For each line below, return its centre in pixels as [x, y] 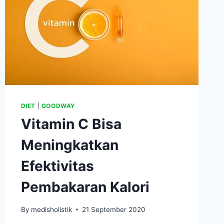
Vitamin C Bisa [71, 124]
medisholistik [51, 209]
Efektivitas [57, 166]
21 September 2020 [113, 209]
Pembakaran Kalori [85, 187]
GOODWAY [58, 106]
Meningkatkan [69, 145]
